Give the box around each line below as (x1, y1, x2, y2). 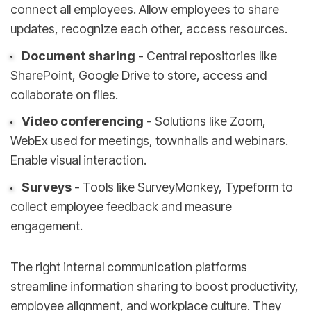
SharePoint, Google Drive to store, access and (10, 67, 267, 83)
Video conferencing (21, 114, 144, 129)
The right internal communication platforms (10, 259, 247, 274)
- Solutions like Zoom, (143, 114, 266, 129)
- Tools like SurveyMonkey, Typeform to (71, 180, 293, 195)
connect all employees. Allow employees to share (10, 1, 279, 17)
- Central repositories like (135, 48, 277, 63)
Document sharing (21, 48, 135, 63)
